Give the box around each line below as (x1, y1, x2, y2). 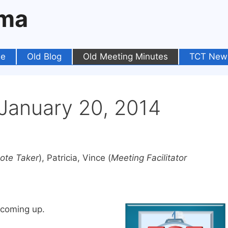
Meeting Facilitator (111, 153, 187, 163)
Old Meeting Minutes (83, 51, 168, 62)
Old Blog (27, 51, 62, 62)
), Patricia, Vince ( (39, 153, 111, 163)
